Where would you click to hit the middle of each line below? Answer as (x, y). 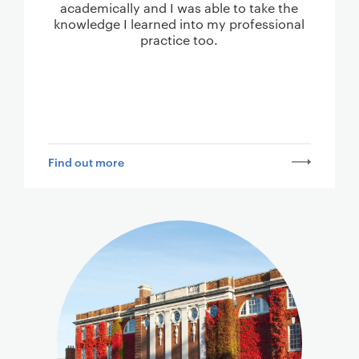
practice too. (179, 40)
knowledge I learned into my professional (179, 24)
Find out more (86, 162)
